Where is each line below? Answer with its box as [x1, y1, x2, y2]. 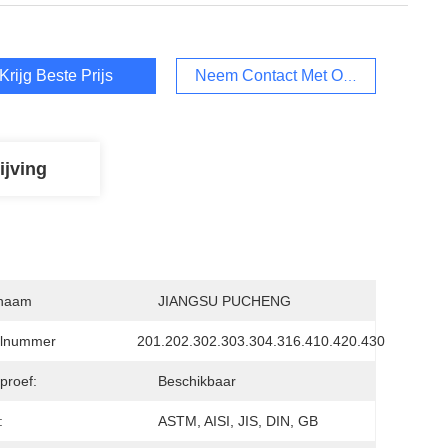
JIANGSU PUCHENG [158, 293, 291, 309]
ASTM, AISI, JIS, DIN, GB [158, 413, 318, 429]
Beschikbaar [158, 373, 236, 389]
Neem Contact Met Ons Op [195, 67, 385, 84]
